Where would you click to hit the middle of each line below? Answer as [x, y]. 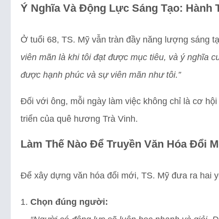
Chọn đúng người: [69, 202]
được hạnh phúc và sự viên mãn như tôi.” [101, 75]
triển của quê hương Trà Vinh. [79, 119]
